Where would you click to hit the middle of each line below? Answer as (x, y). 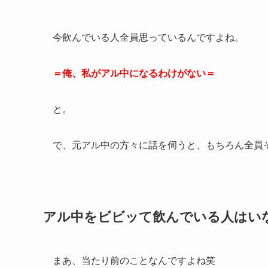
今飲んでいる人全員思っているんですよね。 (148, 37)
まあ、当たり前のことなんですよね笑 (134, 261)
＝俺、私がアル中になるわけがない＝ (134, 73)
